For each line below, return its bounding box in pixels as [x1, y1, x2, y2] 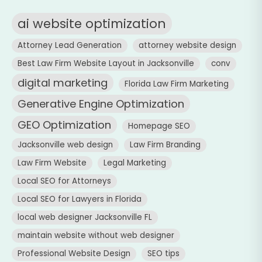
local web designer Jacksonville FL [18, 211, 152, 223]
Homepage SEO [128, 120, 190, 132]
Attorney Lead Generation [18, 39, 122, 51]
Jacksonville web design [18, 139, 113, 150]
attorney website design [139, 39, 236, 51]
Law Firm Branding [130, 139, 201, 150]
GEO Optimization [18, 117, 111, 132]
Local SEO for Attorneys [18, 175, 111, 187]
